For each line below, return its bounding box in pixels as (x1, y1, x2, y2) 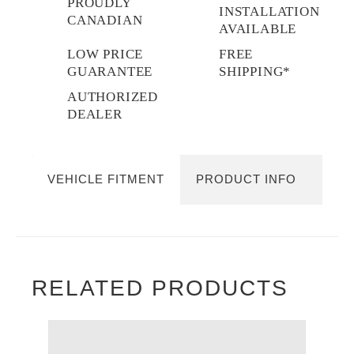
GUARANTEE (67, 64, 153, 79)
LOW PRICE (67, 47, 144, 62)
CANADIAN (67, 13, 143, 28)
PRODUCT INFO (196, 172, 296, 186)
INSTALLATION (219, 4, 320, 19)
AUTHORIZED (67, 89, 159, 104)
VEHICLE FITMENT (47, 172, 164, 186)
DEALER (67, 107, 122, 122)
